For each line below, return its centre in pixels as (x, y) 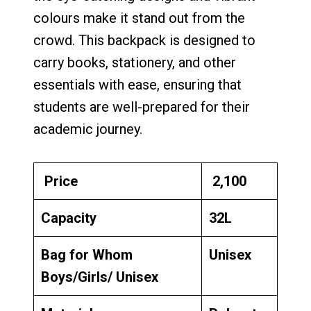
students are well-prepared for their (142, 107)
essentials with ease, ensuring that (137, 85)
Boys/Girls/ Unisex (100, 277)
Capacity (69, 218)
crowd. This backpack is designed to (144, 41)
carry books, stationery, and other (135, 63)
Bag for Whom (87, 255)
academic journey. (88, 129)
